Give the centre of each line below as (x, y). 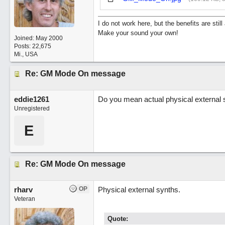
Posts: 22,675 (32, 46)
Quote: (118, 219)
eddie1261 (31, 99)
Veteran (24, 199)
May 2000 (49, 38)
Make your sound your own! (138, 33)
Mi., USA (26, 54)
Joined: (25, 38)
